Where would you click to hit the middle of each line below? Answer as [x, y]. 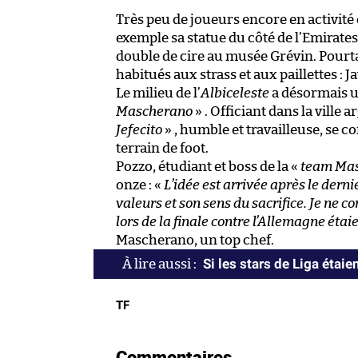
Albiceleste [235, 93]
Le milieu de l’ [158, 93]
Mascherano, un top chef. [195, 241]
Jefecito [139, 130]
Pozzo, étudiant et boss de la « [208, 167]
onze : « [140, 185]
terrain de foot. [162, 149]
